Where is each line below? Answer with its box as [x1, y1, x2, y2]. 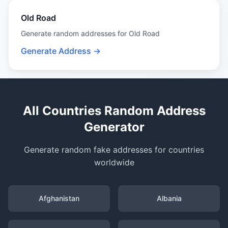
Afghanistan [39, 194, 79, 203]
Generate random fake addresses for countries [24, 145, 204, 155]
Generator [83, 120, 145, 134]
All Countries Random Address [22, 103, 206, 118]
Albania [156, 194, 182, 203]
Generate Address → [21, 46, 101, 56]
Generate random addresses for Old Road [21, 29, 160, 38]
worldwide [94, 157, 134, 167]
